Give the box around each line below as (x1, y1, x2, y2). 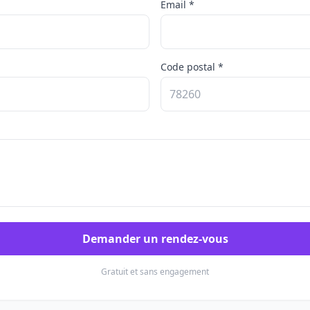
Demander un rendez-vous (82, 231, 228, 246)
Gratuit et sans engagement (101, 266, 209, 277)
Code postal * (161, 60, 224, 73)
